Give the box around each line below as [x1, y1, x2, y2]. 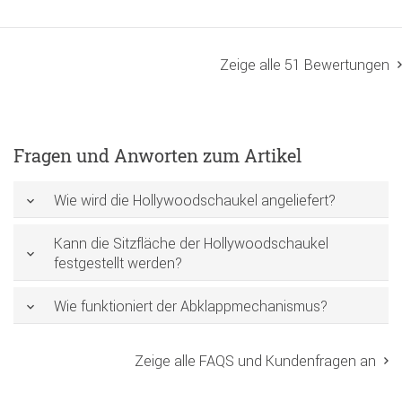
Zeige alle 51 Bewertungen [220, 56, 389, 74]
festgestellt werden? [54, 254, 182, 273]
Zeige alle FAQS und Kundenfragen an [135, 351, 376, 370]
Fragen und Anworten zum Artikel [13, 144, 301, 168]
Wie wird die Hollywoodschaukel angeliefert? [54, 191, 336, 210]
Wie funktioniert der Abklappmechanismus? [54, 297, 328, 316]
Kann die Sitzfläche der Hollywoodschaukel [54, 234, 328, 253]
